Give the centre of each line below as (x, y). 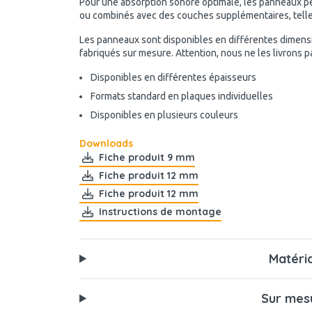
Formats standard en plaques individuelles (183, 96)
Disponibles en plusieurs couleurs (165, 115)
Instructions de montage (160, 211)
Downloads (106, 143)
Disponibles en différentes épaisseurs (174, 77)
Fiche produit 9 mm (147, 157)
